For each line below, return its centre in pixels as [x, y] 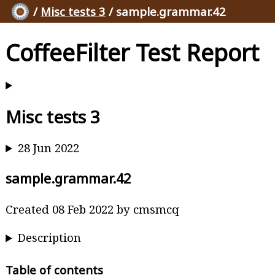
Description [50, 238]
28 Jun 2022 [49, 148]
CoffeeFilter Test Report [133, 52]
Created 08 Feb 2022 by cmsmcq [93, 209]
